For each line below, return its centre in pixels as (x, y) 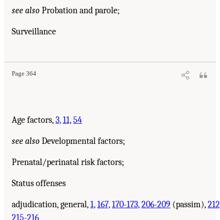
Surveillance (34, 31)
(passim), (189, 204)
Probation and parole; (80, 10)
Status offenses (39, 183)
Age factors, (34, 120)
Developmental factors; (82, 141)
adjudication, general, (51, 204)
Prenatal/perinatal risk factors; (68, 162)
